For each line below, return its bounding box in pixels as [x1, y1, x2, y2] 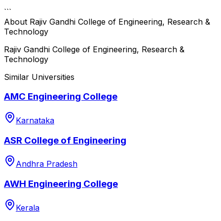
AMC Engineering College [4, 91, 117, 103]
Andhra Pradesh [16, 159, 77, 169]
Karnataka [16, 115, 54, 125]
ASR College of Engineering [4, 134, 126, 146]
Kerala [16, 202, 39, 213]
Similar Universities [4, 72, 74, 82]
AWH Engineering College [4, 178, 118, 190]
